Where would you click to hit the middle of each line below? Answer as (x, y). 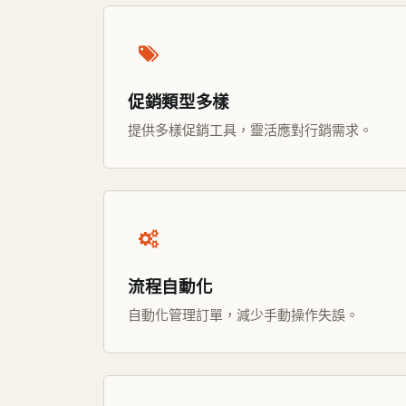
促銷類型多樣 (179, 101)
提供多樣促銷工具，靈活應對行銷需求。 (250, 130)
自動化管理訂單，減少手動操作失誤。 (243, 314)
